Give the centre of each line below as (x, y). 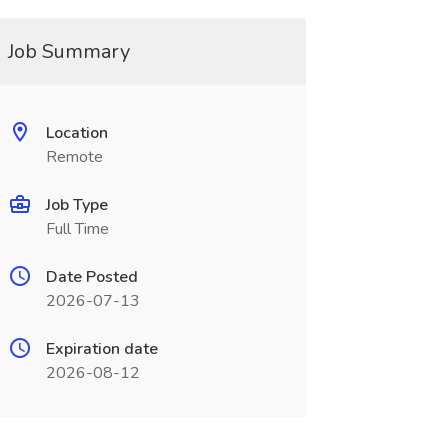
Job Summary (68, 51)
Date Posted (91, 277)
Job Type (76, 205)
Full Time (77, 229)
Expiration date (101, 349)
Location (76, 133)
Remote (74, 157)
